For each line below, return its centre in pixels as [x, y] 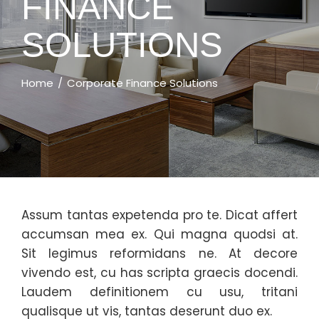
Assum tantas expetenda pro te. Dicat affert [159, 215]
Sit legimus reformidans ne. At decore [159, 253]
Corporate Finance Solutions [142, 83]
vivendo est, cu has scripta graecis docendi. [159, 273]
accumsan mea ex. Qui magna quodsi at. [159, 234]
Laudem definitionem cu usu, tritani [159, 292]
